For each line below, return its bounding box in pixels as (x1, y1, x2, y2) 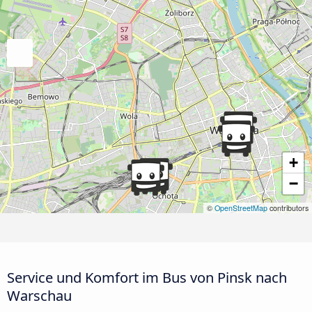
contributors (267, 202, 309, 213)
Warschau (7, 285, 72, 305)
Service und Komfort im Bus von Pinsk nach (7, 267, 287, 287)
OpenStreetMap (214, 202, 267, 213)
